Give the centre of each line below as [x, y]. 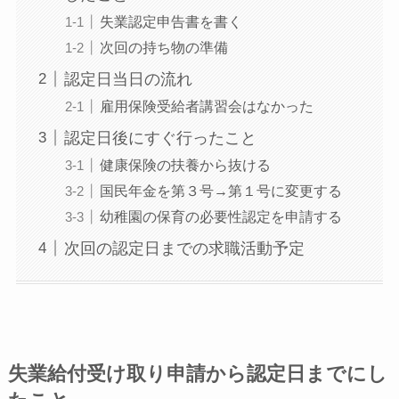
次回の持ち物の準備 [163, 47]
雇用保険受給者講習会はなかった [206, 106]
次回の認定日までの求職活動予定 [184, 248]
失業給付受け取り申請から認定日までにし [197, 375]
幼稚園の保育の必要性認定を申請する [220, 217]
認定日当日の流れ [128, 79]
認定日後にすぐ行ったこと [160, 138]
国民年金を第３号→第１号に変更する [220, 191]
